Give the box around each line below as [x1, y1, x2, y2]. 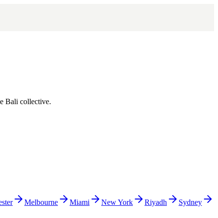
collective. [18, 97, 51, 106]
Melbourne [24, 198, 58, 206]
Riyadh [145, 198, 167, 206]
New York [101, 198, 133, 206]
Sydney [179, 198, 202, 206]
